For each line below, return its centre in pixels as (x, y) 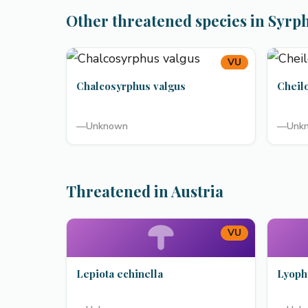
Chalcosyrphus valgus (131, 86)
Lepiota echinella (120, 274)
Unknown (107, 126)
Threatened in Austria (145, 191)
